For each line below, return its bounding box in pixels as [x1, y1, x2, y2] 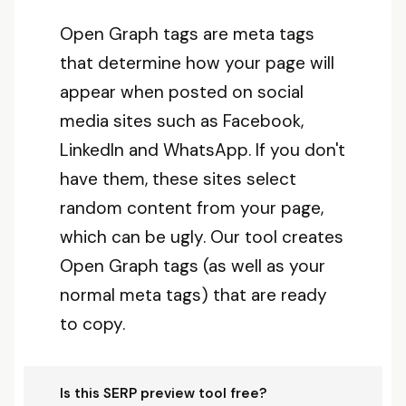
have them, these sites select [60, 168, 296, 190]
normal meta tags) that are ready [60, 284, 327, 306]
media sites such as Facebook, [60, 110, 304, 132]
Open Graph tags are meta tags [60, 23, 314, 45]
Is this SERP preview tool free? [60, 384, 266, 402]
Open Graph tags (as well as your [60, 255, 325, 277]
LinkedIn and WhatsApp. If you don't [60, 139, 345, 161]
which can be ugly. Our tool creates [60, 226, 343, 248]
